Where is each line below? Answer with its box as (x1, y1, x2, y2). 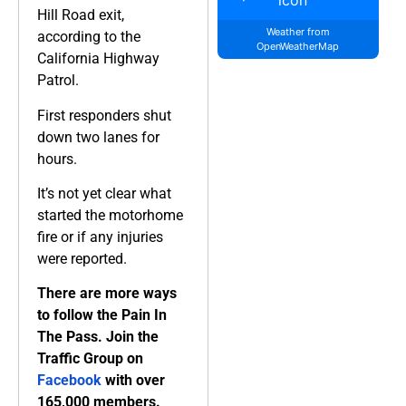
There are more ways (37, 285, 177, 303)
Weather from (266, 25, 330, 39)
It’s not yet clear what (37, 185, 171, 202)
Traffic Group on (37, 350, 143, 368)
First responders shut (37, 106, 171, 124)
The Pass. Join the (37, 328, 159, 346)
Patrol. (37, 72, 79, 90)
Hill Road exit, (37, 6, 124, 24)
